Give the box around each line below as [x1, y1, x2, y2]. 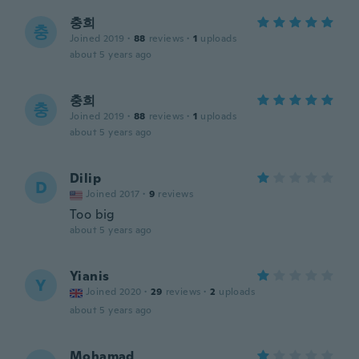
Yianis [70, 268, 110, 284]
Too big [70, 206, 115, 223]
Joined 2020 [86, 285, 142, 298]
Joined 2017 [86, 188, 140, 200]
